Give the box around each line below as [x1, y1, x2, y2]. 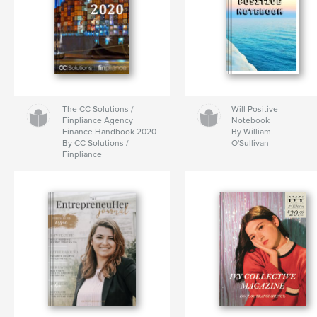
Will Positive [231, 104, 278, 115]
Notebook [231, 115, 270, 126]
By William [231, 127, 271, 137]
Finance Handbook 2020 [62, 127, 157, 137]
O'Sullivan [231, 138, 269, 149]
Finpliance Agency [62, 115, 134, 126]
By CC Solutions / [62, 138, 129, 149]
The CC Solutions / [62, 104, 134, 115]
